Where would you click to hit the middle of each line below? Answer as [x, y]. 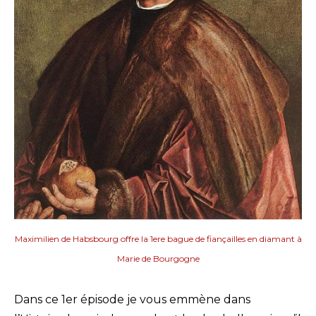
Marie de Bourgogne [158, 259]
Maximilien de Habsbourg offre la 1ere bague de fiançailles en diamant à [158, 239]
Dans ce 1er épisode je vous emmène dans [132, 300]
